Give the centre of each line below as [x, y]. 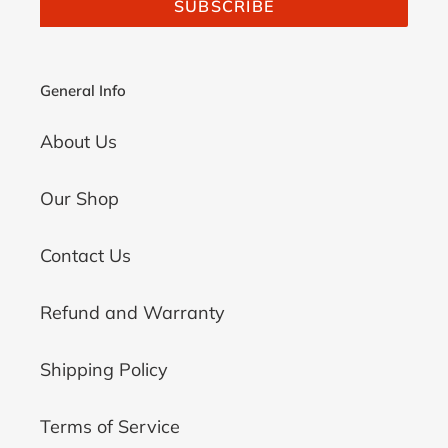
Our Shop [79, 198]
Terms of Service [110, 426]
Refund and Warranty [132, 312]
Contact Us [85, 255]
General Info [83, 91]
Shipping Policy [104, 369]
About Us [78, 141]
